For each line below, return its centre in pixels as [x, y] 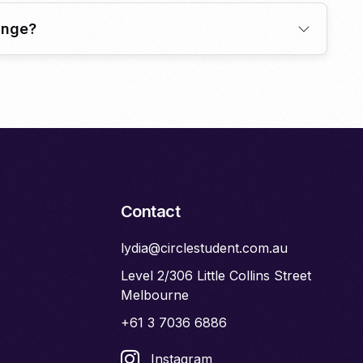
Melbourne [154, 295]
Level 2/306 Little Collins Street [216, 276]
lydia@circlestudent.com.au [204, 248]
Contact [150, 212]
